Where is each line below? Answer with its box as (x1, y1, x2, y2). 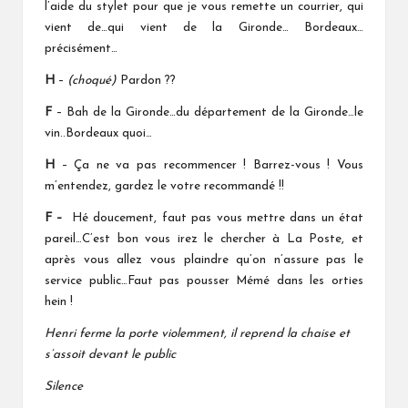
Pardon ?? (120, 75, 176, 87)
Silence (45, 381, 83, 393)
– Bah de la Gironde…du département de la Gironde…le (52, 107, 363, 119)
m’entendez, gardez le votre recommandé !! (45, 180, 284, 193)
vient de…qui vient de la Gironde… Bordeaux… (45, 22, 363, 35)
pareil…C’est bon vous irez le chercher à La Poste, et (45, 233, 363, 246)
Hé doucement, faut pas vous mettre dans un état (66, 212, 364, 225)
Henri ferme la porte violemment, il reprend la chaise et (45, 328, 350, 341)
